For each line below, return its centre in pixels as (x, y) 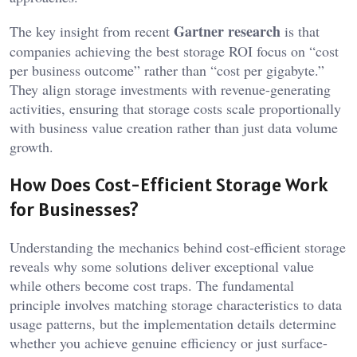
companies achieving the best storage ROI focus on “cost (174, 51)
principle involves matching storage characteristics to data (176, 305)
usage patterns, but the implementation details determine (173, 324)
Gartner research (227, 31)
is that (300, 31)
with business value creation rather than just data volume (174, 128)
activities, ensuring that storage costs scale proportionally (175, 109)
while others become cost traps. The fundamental (152, 286)
